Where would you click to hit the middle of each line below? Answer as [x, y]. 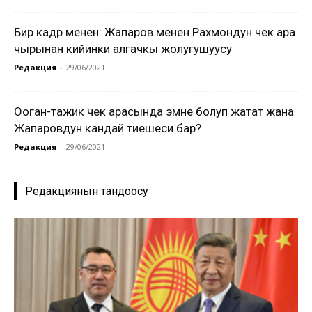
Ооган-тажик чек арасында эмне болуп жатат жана [154, 111]
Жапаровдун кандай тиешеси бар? [108, 128]
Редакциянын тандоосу [87, 191]
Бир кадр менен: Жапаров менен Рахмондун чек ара [155, 32]
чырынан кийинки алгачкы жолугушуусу [123, 49]
